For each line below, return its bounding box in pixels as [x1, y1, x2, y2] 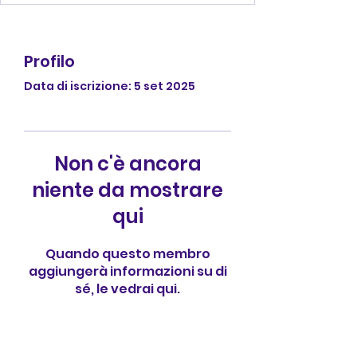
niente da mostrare [32, 177, 223, 203]
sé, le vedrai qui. [75, 280, 180, 298]
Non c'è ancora [53, 151, 202, 177]
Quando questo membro [45, 245, 210, 263]
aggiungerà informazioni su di [28, 262, 227, 280]
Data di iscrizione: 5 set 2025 [24, 78, 195, 94]
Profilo [24, 50, 75, 73]
